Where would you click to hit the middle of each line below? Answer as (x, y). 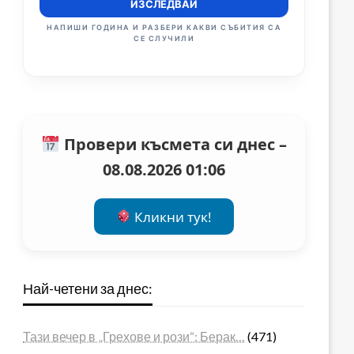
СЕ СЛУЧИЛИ (164, 39)
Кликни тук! (172, 217)
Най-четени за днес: (88, 288)
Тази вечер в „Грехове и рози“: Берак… (134, 336)
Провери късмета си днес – (173, 145)
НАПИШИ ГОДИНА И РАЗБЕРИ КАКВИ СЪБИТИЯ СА (164, 28)
